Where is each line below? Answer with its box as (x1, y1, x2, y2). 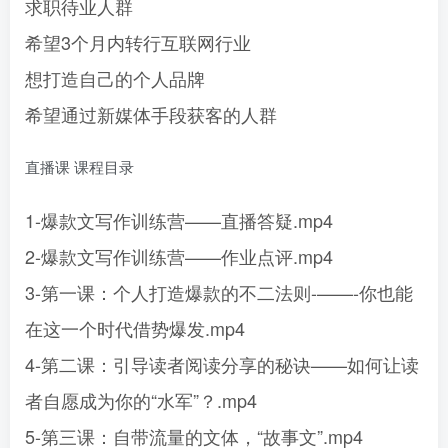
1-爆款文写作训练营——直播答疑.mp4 (25, 207, 333, 233)
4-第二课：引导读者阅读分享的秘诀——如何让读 (25, 351, 419, 377)
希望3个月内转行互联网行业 (25, 29, 251, 55)
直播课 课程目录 (25, 156, 134, 177)
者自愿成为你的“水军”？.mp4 (25, 387, 257, 413)
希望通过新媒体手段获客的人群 (25, 101, 277, 127)
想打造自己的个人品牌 (25, 65, 205, 91)
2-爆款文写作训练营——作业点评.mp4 (25, 243, 333, 269)
